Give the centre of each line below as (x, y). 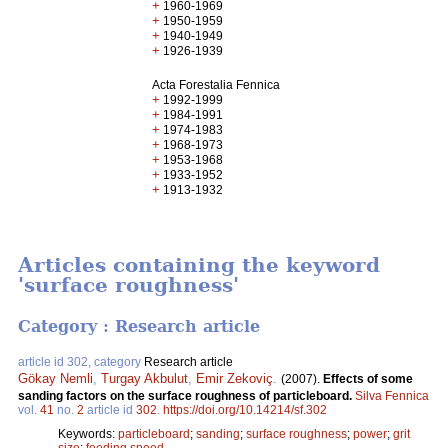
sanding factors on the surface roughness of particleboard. (186, 395)
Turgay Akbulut (144, 378)
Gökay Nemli (55, 378)
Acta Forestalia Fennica (216, 85)
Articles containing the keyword (199, 265)
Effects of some (368, 378)
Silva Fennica (392, 395)
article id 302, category (81, 361)
